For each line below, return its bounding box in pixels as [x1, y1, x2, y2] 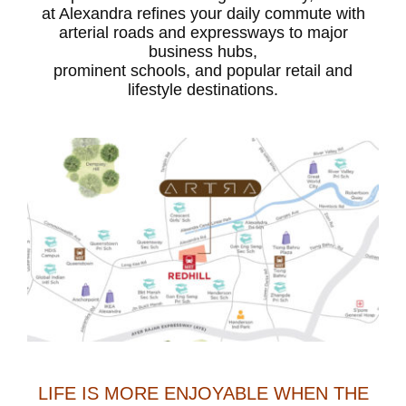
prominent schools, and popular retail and [53, 62, 353, 81]
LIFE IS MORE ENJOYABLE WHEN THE [37, 383, 369, 404]
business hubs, [149, 43, 257, 62]
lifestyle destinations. [128, 81, 278, 100]
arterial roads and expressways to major [58, 24, 348, 43]
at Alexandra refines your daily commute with [41, 5, 365, 24]
